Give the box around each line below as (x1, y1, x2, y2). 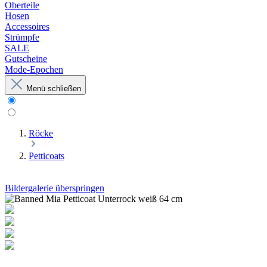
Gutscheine (5, 54, 47, 64)
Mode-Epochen (5, 64, 63, 74)
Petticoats (29, 151, 64, 161)
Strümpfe (5, 32, 39, 42)
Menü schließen (26, 84, 81, 93)
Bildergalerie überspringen (5, 183, 104, 193)
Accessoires (5, 21, 49, 32)
